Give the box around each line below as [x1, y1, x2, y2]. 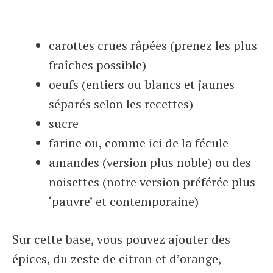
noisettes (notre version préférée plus [49, 174, 255, 190]
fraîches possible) [49, 57, 146, 73]
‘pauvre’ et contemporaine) [49, 193, 199, 210]
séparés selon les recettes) [49, 96, 193, 112]
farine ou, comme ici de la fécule [49, 135, 229, 151]
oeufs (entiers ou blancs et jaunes [49, 76, 235, 93]
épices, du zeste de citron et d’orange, [12, 250, 221, 267]
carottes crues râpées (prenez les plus [49, 37, 257, 54]
